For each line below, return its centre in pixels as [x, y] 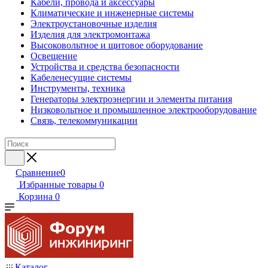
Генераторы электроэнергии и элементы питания [131, 99]
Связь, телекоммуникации [84, 121]
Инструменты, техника [78, 88]
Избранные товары [58, 185]
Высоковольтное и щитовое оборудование [117, 45]
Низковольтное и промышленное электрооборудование [144, 110]
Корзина [36, 197]
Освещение [54, 56]
